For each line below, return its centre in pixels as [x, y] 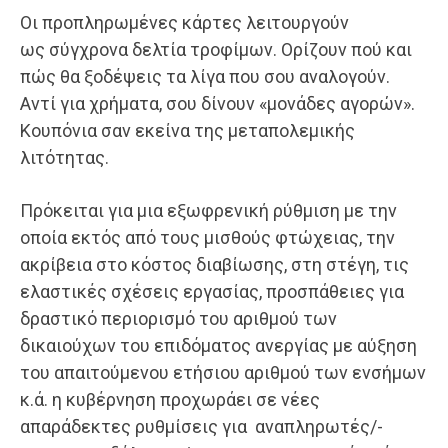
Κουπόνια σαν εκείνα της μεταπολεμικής [187, 131]
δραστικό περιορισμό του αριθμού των [178, 319]
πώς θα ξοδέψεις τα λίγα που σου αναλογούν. [205, 77]
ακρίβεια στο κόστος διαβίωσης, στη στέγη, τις [214, 265]
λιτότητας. [66, 158]
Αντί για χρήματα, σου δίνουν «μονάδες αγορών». [217, 104]
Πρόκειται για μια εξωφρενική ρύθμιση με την [208, 211]
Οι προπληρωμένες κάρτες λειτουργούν [184, 23]
